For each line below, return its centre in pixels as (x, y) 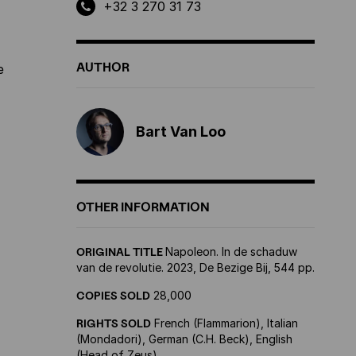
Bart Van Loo (181, 132)
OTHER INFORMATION (143, 207)
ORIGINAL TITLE (121, 252)
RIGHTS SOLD (114, 323)
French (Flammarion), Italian (224, 323)
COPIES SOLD (113, 295)
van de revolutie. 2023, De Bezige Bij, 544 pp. (195, 267)
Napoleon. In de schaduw (231, 252)
